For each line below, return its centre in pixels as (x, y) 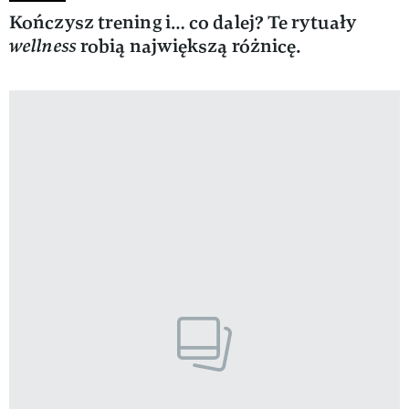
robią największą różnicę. (189, 46)
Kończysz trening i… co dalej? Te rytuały (183, 22)
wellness (43, 46)
